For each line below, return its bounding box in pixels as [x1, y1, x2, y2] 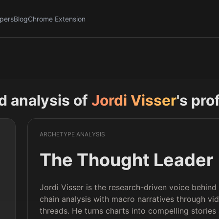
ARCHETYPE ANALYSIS [40, 131, 106, 138]
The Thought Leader [40, 149, 214, 171]
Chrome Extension [28, 15, 86, 23]
